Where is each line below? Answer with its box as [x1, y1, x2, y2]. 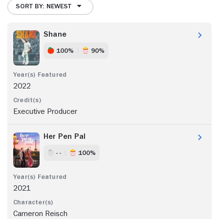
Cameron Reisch [13, 209, 67, 218]
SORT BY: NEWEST [16, 2, 71, 10]
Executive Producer [13, 107, 77, 115]
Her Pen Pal [44, 132, 86, 140]
